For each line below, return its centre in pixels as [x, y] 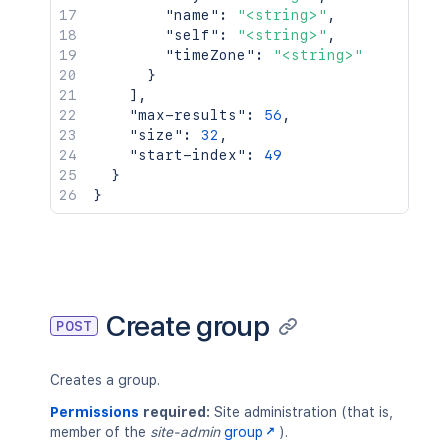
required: [174, 412]
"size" [156, 135]
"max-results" [187, 115]
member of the [100, 432]
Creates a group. [105, 380]
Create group [188, 325]
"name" [192, 15]
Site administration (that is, [301, 412]
